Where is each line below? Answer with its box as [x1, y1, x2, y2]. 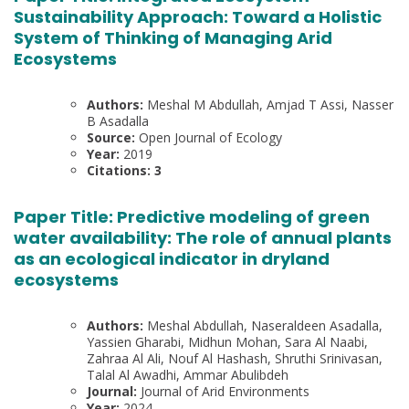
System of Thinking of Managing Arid [14, 26, 332, 49]
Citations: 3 [87, 162, 162, 180]
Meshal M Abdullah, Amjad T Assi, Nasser [147, 96, 393, 114]
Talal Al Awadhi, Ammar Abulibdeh [87, 366, 288, 384]
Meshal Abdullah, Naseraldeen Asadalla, [147, 317, 383, 335]
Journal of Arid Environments [141, 383, 309, 401]
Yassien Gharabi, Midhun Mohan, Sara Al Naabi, [87, 333, 368, 351]
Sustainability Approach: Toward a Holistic [14, 5, 382, 28]
